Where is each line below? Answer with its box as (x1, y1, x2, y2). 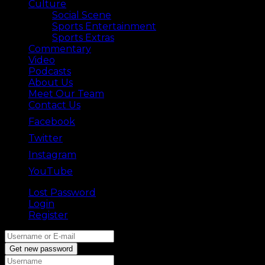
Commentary (28, 43, 91, 54)
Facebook (28, 115, 75, 127)
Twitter (28, 132, 63, 144)
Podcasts (28, 65, 71, 77)
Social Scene (52, 9, 111, 21)
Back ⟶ (98, 186, 137, 198)
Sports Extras (52, 31, 114, 43)
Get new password (9, 244, 73, 253)
